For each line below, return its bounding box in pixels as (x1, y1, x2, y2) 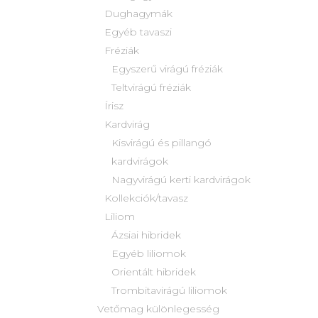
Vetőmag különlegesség (97, 302, 219, 316)
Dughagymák (104, 7, 172, 21)
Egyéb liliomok (111, 247, 186, 261)
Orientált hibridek (111, 265, 196, 279)
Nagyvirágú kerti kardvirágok (111, 173, 251, 187)
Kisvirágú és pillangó (111, 136, 212, 150)
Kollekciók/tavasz (104, 192, 188, 205)
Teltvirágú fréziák (111, 81, 191, 94)
